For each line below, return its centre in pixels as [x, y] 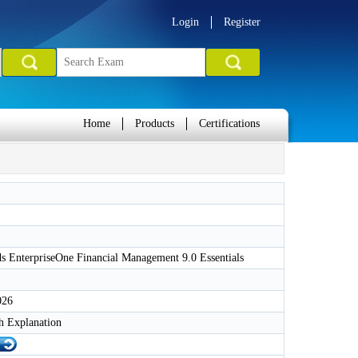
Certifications [229, 123]
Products [155, 123]
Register [242, 22]
